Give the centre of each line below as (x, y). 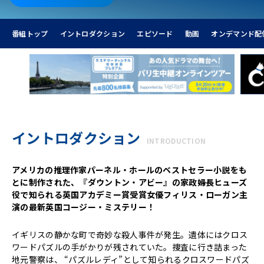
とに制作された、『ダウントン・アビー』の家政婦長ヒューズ (130, 182)
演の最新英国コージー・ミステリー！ (84, 207)
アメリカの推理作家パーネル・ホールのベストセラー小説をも (130, 169)
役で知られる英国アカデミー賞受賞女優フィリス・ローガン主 (130, 194)
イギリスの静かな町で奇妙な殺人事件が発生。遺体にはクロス (130, 234)
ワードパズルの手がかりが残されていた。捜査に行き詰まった (130, 247)
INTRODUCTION (176, 140)
